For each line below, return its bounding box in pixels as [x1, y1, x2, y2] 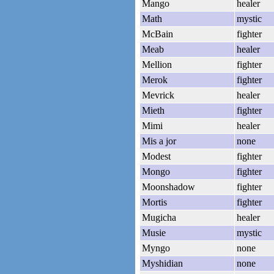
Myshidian [142, 257, 183, 268]
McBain [142, 28, 173, 39]
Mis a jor [142, 135, 176, 146]
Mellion [142, 59, 172, 70]
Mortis [142, 196, 167, 207]
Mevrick [142, 89, 174, 100]
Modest [142, 150, 171, 161]
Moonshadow [142, 181, 195, 192]
